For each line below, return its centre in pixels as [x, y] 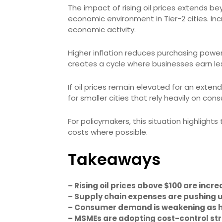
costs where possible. [108, 132]
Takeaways [114, 159]
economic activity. [102, 29]
